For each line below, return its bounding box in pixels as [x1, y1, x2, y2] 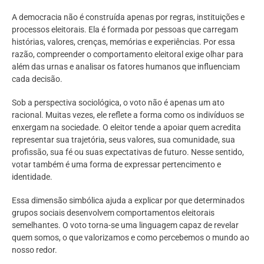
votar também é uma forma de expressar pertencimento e [12, 160, 221, 170]
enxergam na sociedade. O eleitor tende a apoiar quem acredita [12, 123, 241, 133]
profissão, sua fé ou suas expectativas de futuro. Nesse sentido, [12, 147, 244, 157]
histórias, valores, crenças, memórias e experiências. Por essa [12, 37, 235, 47]
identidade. [12, 172, 52, 182]
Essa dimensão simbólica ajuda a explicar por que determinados [12, 196, 245, 206]
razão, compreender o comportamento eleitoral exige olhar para [12, 49, 243, 59]
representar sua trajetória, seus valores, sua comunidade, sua [12, 135, 235, 145]
